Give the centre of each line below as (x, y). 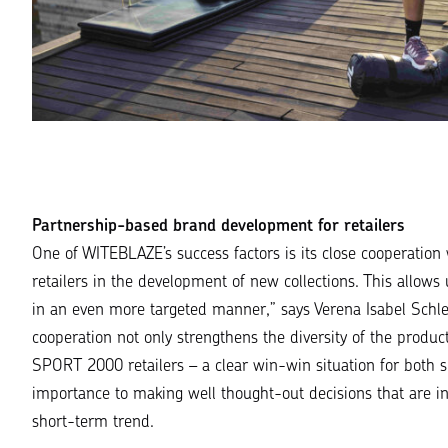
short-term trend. (93, 423)
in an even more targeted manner (149, 311)
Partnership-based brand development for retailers (218, 227)
